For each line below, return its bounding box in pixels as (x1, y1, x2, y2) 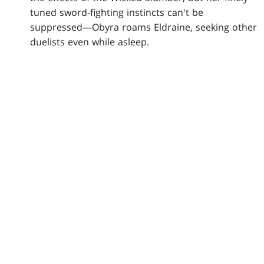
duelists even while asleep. (30, 35, 150, 48)
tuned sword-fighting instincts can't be (30, 5, 204, 19)
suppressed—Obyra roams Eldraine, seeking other (30, 20, 258, 34)
